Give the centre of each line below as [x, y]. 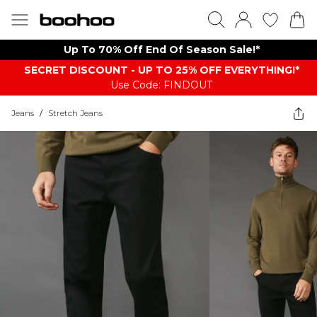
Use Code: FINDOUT [161, 85]
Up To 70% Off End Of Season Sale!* [161, 50]
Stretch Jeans [75, 113]
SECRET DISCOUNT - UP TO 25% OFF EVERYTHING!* [161, 70]
